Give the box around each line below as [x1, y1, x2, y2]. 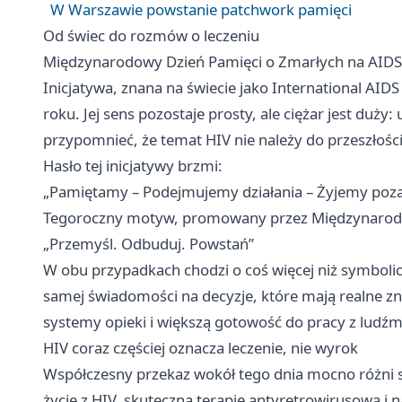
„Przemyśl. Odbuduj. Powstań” [43, 233, 254, 255]
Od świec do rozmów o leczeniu [43, 25, 259, 47]
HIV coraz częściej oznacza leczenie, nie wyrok [43, 337, 358, 359]
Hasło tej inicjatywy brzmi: [43, 155, 223, 177]
